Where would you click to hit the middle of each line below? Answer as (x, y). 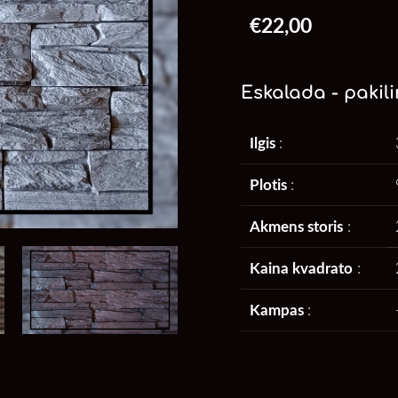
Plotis (270, 184)
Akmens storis (296, 226)
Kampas (278, 309)
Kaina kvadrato (301, 267)
